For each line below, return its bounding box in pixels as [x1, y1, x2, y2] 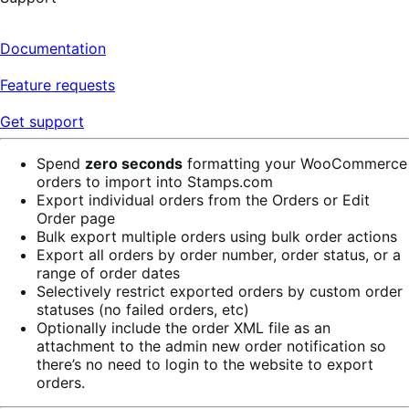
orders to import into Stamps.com [37, 172, 273, 191]
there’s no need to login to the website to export [37, 354, 373, 373]
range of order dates [37, 263, 180, 282]
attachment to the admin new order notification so [37, 336, 386, 355]
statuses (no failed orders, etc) [37, 299, 249, 319]
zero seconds [85, 153, 183, 173]
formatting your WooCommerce [183, 153, 407, 173]
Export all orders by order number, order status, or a [37, 245, 401, 264]
